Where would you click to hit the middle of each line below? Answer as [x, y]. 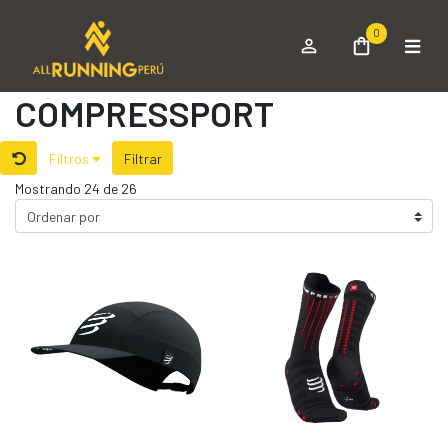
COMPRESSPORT [144, 113]
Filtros [70, 158]
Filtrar [142, 158]
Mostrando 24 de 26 [76, 189]
